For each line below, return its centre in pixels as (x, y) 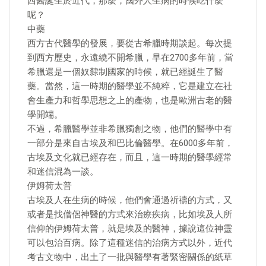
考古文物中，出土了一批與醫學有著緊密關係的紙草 (130, 257)
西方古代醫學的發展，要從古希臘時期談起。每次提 (130, 43)
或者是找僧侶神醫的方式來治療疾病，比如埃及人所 (130, 214)
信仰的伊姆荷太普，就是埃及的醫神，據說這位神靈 (130, 229)
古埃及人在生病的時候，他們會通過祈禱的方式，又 (130, 200)
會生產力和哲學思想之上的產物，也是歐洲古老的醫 (130, 100)
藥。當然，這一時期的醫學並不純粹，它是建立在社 (130, 86)
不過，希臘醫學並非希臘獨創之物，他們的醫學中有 (130, 129)
